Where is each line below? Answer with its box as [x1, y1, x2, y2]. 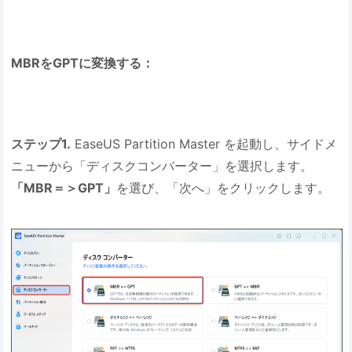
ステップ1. [11, 136, 71, 152]
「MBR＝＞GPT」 [11, 180, 117, 196]
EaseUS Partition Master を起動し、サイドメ [71, 136, 338, 152]
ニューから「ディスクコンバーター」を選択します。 [11, 158, 313, 174]
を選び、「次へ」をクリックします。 [116, 180, 331, 196]
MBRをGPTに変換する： [11, 54, 155, 71]
